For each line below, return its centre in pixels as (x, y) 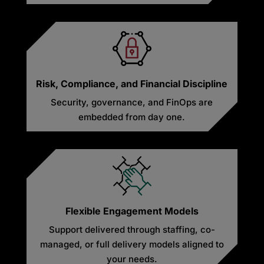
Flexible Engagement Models (132, 211)
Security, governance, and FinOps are (132, 102)
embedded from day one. (132, 117)
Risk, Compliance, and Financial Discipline (132, 83)
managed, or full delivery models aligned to (132, 244)
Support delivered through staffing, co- (132, 229)
